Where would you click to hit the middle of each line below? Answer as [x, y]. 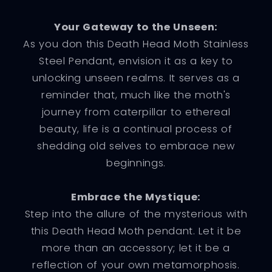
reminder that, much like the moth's [136, 95]
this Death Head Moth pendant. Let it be [136, 231]
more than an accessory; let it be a [136, 248]
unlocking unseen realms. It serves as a [136, 78]
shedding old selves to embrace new [136, 146]
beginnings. [136, 163]
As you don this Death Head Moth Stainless [136, 44]
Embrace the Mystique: [136, 197]
